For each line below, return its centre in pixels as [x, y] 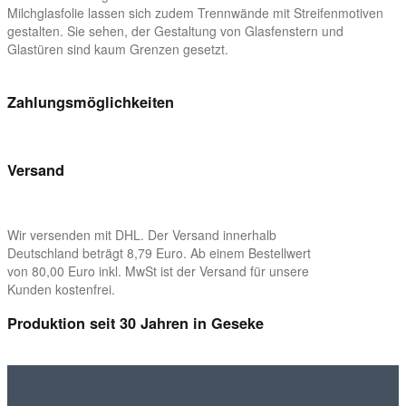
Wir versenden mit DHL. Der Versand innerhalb [142, 234]
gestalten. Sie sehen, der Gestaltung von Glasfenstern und [175, 31]
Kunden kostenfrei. [61, 289]
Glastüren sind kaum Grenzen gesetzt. [118, 49]
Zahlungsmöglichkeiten [91, 102]
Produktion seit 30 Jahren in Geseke [135, 324]
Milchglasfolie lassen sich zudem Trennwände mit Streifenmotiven [195, 13]
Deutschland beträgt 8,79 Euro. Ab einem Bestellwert [159, 252]
